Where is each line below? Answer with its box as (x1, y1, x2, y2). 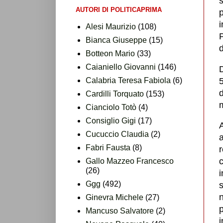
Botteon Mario (86, 49, 135, 58)
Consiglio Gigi (86, 116, 136, 125)
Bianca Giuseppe (86, 35, 147, 44)
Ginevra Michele (86, 193, 143, 202)
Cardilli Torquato (86, 89, 144, 98)
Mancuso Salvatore (86, 206, 154, 215)
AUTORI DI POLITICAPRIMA (76, 5, 162, 13)
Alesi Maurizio (86, 22, 136, 31)
